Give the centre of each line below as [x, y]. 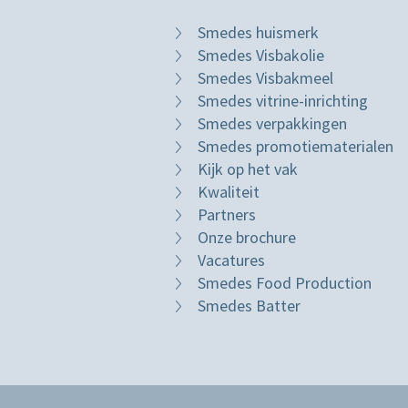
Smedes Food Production [285, 283]
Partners [227, 215]
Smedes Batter [249, 306]
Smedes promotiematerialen [296, 147]
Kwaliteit [229, 192]
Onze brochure [247, 238]
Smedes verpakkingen [272, 124]
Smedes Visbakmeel [265, 78]
